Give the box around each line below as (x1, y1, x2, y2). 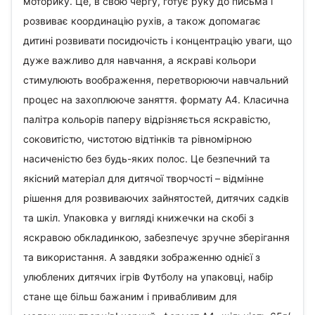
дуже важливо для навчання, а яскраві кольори (23, 54, 256, 66)
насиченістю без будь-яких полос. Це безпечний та (23, 153, 270, 165)
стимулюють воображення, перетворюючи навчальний (23, 74, 288, 86)
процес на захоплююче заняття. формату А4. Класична (23, 94, 289, 105)
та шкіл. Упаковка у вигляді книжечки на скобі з (23, 212, 254, 224)
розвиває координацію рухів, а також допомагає (23, 15, 261, 27)
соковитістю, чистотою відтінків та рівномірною (23, 133, 252, 145)
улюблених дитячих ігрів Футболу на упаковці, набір (23, 271, 274, 283)
